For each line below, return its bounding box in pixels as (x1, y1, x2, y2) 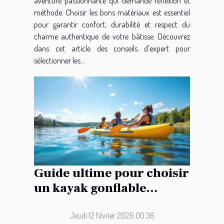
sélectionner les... (34, 55, 85, 66)
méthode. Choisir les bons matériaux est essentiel (34, 7, 190, 18)
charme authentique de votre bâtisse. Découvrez (34, 31, 190, 42)
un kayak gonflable (34, 180, 146, 196)
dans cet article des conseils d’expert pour (34, 43, 190, 54)
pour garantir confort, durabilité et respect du (34, 19, 190, 30)
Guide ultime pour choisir (34, 165, 189, 181)
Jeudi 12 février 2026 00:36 (69, 210, 154, 221)
